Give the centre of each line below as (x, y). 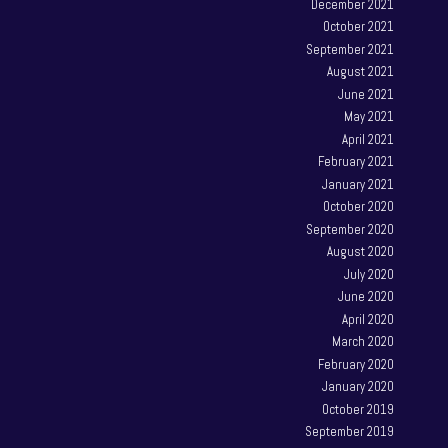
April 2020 (368, 319)
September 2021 (350, 49)
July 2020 (369, 274)
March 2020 (363, 342)
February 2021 (356, 162)
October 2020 (359, 207)
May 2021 (369, 117)
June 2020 (366, 297)
